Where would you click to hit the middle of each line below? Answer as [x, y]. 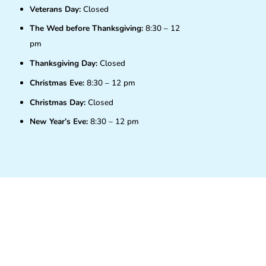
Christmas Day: [58, 102]
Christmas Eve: [57, 83]
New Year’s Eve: [59, 122]
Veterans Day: [56, 9]
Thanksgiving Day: [65, 64]
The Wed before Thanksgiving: [87, 28]
